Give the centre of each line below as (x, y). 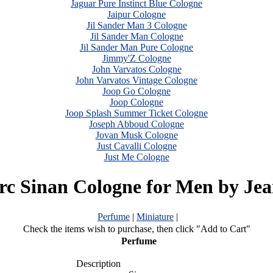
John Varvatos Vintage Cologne (136, 80)
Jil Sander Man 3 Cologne (136, 25)
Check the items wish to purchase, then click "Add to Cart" (136, 229)
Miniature (155, 216)
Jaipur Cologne (136, 14)
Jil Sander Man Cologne (136, 36)
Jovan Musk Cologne (136, 135)
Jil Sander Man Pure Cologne (136, 47)
